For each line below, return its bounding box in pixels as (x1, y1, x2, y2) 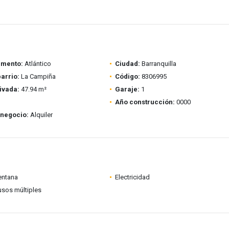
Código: (114, 73, 140, 80)
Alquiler (28, 111, 53, 119)
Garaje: (114, 85, 140, 93)
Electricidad (114, 173, 150, 181)
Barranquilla (140, 60, 176, 67)
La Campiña (19, 73, 56, 80)
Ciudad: (114, 60, 140, 67)
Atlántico (22, 60, 51, 67)
